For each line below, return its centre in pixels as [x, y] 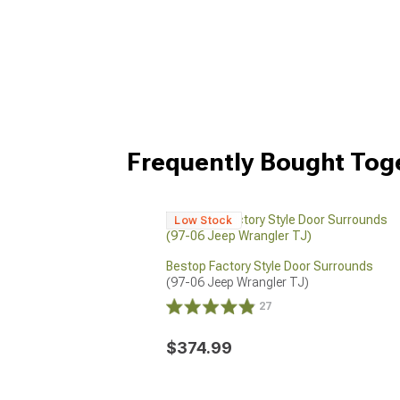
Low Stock [204, 220]
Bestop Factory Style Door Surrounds [270, 266]
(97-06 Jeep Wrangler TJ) [238, 282]
